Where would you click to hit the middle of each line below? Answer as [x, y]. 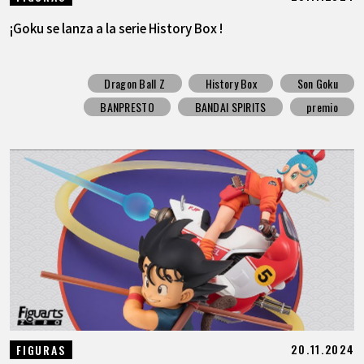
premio [322, 107]
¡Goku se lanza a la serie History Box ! [116, 27]
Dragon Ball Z [135, 84]
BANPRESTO [127, 107]
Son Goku [317, 84]
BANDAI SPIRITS [230, 107]
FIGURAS [41, 349]
